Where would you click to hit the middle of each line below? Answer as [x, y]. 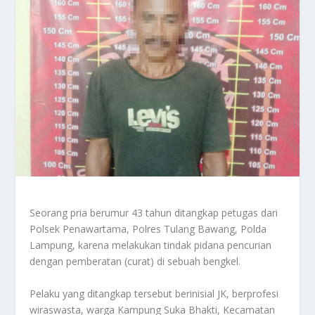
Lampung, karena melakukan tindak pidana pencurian [151, 245]
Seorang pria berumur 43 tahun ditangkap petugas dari [154, 213]
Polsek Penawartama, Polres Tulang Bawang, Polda [148, 229]
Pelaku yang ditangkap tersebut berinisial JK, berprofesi [154, 293]
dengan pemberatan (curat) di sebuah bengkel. [135, 262]
